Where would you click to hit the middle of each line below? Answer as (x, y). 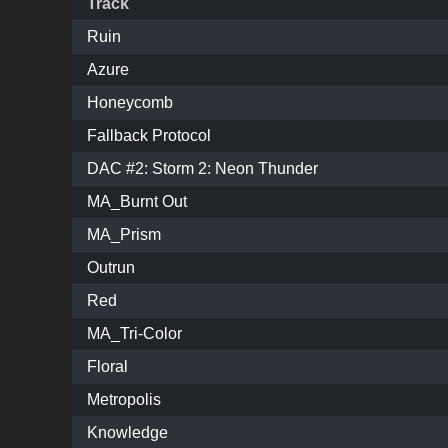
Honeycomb (130, 103)
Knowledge (127, 433)
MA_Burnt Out (137, 202)
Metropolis (124, 400)
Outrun (111, 268)
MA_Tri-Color (134, 334)
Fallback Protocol (149, 136)
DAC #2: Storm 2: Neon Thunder (202, 169)
